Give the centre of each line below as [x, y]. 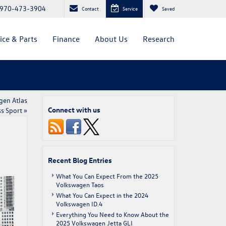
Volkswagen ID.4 [79, 204]
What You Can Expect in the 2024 [102, 195]
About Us [111, 39]
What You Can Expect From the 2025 [107, 176]
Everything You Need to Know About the [112, 214]
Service [130, 8]
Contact [90, 8]
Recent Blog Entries [80, 160]
